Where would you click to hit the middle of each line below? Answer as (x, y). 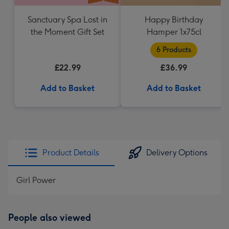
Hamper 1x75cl (174, 32)
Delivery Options (177, 153)
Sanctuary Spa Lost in (67, 20)
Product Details (71, 153)
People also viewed (50, 218)
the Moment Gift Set (67, 32)
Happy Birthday (174, 20)
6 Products (174, 50)
